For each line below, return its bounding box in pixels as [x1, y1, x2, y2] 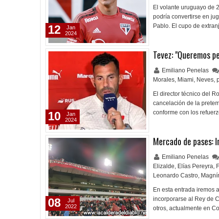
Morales [153, 76, 175, 83]
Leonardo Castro [153, 172, 198, 179]
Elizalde [153, 163, 175, 170]
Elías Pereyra [177, 163, 213, 170]
